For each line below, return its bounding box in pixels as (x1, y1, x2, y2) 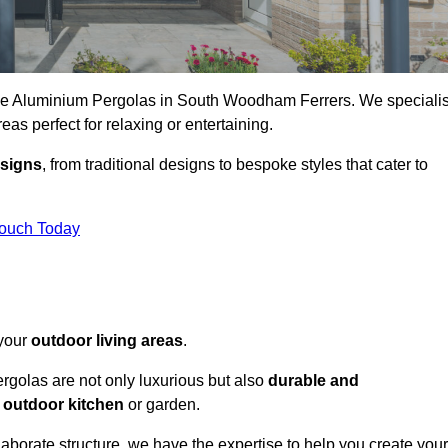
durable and (268, 372, 359, 390)
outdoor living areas (31, 332, 183, 350)
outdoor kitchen (3, 396, 124, 414)
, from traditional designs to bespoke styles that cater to (42, 156, 428, 174)
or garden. (124, 396, 200, 414)
